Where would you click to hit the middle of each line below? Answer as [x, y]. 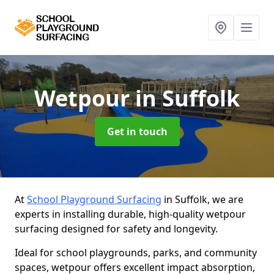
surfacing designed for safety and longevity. [116, 229]
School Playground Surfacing [94, 199]
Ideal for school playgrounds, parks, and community [136, 253]
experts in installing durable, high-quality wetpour [130, 214]
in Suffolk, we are [202, 199]
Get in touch [137, 131]
